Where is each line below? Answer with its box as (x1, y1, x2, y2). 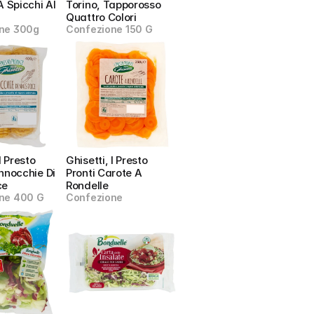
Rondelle (66, 179, 109, 192)
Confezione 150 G (66, 23, 153, 35)
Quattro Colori (66, 11, 137, 24)
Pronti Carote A (66, 166, 142, 179)
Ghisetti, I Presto (66, 153, 148, 167)
